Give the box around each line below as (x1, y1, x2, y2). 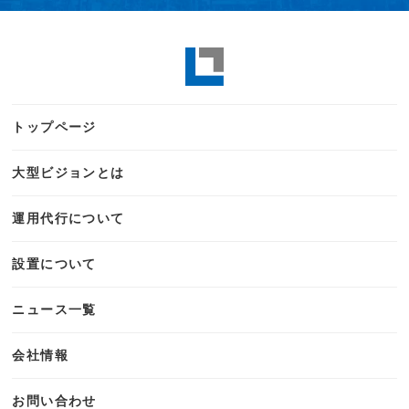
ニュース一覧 (12, 302, 97, 318)
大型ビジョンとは (12, 165, 125, 181)
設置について (12, 257, 97, 272)
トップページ (12, 120, 97, 135)
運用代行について (12, 211, 125, 226)
